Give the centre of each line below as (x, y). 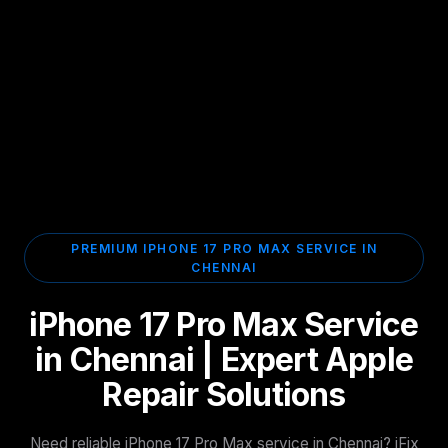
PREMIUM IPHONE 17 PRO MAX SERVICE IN (224, 249)
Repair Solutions (224, 395)
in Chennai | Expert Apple (223, 360)
